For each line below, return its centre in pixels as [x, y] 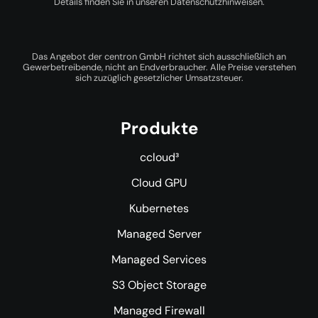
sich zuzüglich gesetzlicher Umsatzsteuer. [159, 77]
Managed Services [159, 259]
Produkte [159, 128]
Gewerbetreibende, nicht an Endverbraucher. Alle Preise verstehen [159, 67]
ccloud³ [159, 157]
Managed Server [159, 234]
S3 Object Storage [159, 285]
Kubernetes [159, 208]
